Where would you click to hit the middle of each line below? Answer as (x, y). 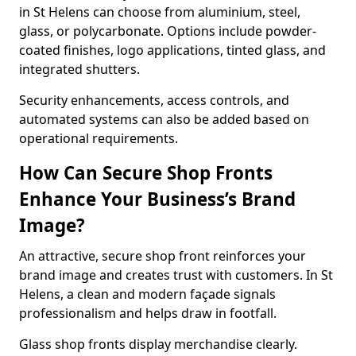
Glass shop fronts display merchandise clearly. (158, 344)
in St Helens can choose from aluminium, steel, (160, 12)
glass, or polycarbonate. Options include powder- (168, 31)
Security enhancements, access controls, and (154, 100)
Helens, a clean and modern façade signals (147, 294)
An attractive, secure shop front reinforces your (163, 256)
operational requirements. (99, 138)
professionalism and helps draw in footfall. (148, 313)
